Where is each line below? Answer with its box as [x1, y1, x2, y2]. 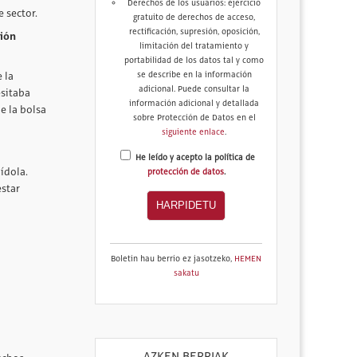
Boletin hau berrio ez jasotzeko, [111, 254, 235, 265]
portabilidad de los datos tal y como [124, 56, 265, 66]
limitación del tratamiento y [139, 41, 249, 52]
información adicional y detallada [129, 99, 260, 109]
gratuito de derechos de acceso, [133, 13, 256, 23]
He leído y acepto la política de [135, 153, 256, 163]
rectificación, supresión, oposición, [128, 27, 260, 37]
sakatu [173, 269, 199, 279]
